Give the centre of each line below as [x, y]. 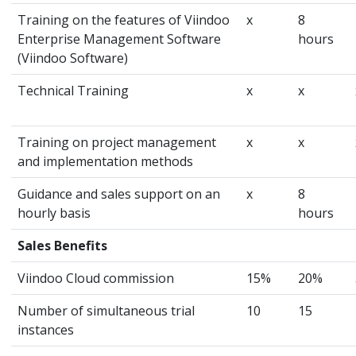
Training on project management [117, 142]
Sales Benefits [62, 245]
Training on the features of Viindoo [124, 19]
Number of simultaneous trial [106, 310]
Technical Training [73, 90]
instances [46, 329]
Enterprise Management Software [119, 39]
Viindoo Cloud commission [96, 278]
